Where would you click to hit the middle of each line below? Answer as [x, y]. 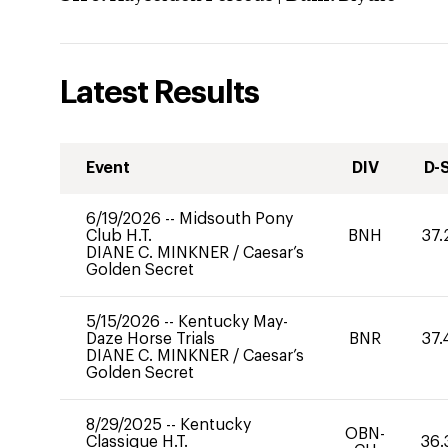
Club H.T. [119, 236]
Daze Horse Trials [150, 339]
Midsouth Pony [236, 219]
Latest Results [159, 93]
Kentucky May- [233, 322]
